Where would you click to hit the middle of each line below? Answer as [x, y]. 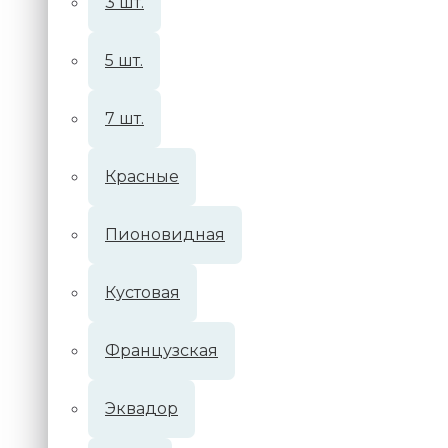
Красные [142, 176]
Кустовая [142, 292]
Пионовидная [165, 234]
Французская [161, 350]
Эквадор [141, 408]
